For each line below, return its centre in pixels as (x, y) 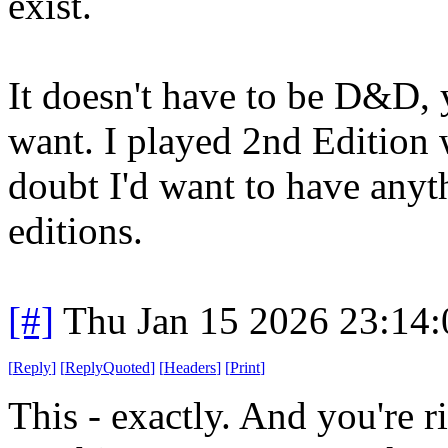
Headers (190, 367)
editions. (75, 230)
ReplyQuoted (107, 367)
